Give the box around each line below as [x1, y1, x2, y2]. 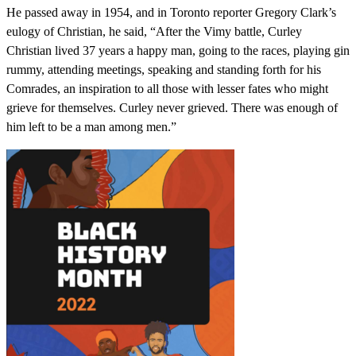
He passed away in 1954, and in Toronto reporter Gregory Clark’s [6, 6, 336, 20]
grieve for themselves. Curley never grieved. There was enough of [6, 101, 338, 115]
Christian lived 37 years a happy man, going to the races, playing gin [6, 44, 350, 58]
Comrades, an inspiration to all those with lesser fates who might [6, 82, 328, 96]
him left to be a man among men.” [6, 120, 176, 134]
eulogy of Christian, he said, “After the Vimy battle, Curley [6, 25, 302, 39]
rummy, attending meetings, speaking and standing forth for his [6, 63, 321, 77]
